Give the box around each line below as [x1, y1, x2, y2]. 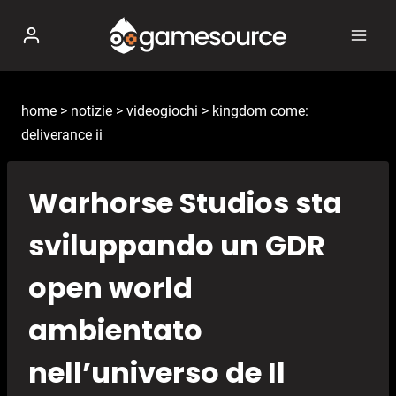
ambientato [28, 310, 202, 351]
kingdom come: [212, 103, 308, 119]
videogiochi [126, 103, 198, 119]
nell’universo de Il [28, 353, 286, 393]
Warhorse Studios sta [28, 183, 342, 224]
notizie [71, 103, 112, 119]
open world [28, 268, 193, 308]
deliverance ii [21, 126, 103, 143]
